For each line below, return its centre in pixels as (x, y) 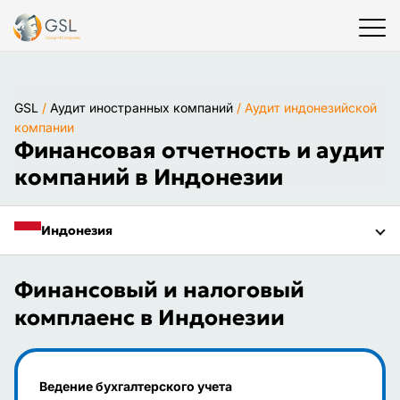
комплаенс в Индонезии (150, 318)
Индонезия (77, 230)
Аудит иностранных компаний (142, 108)
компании (44, 127)
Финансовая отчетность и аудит (200, 150)
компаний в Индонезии (149, 177)
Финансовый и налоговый (159, 290)
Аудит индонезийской (311, 108)
